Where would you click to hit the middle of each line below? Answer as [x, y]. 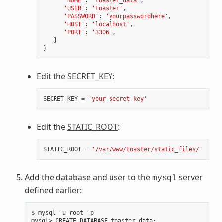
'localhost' [111, 25]
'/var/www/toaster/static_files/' [147, 149]
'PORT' [74, 32]
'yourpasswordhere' [137, 17]
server [190, 178]
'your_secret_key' [117, 99]
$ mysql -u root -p [62, 213]
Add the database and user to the [88, 178]
